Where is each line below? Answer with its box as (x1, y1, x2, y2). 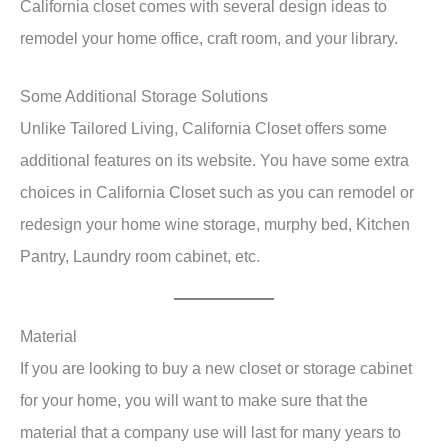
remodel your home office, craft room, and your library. (20, 29, 402, 48)
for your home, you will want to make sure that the (20, 391, 368, 410)
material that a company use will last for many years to (20, 423, 401, 442)
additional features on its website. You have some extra (20, 151, 409, 170)
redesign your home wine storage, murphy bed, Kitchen (20, 215, 410, 234)
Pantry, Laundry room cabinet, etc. (20, 247, 264, 266)
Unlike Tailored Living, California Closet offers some (20, 119, 387, 138)
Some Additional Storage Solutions (20, 87, 268, 106)
